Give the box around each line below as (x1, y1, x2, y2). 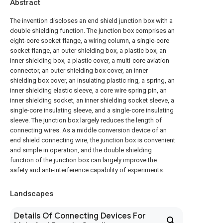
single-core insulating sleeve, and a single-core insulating (10, 107, 174, 114)
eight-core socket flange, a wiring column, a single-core (10, 37, 169, 44)
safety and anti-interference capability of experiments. (10, 166, 164, 174)
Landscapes (10, 189, 53, 198)
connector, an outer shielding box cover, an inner (10, 67, 148, 74)
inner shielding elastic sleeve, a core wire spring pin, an (10, 87, 167, 94)
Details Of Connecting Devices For (14, 211, 146, 221)
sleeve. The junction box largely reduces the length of (10, 116, 162, 124)
